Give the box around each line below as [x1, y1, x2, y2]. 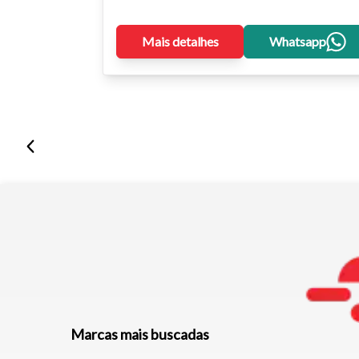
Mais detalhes [141, 33, 219, 49]
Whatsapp [268, 33, 326, 49]
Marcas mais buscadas [71, 325, 209, 344]
